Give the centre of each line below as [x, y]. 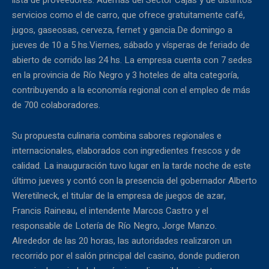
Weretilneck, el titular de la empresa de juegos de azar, [119, 196]
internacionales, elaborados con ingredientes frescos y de [126, 151]
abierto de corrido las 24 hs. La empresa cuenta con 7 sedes [132, 60]
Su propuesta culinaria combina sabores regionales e [117, 136]
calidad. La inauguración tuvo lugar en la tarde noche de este [131, 166]
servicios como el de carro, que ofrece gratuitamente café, [128, 15]
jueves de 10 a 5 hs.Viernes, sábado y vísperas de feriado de [131, 45]
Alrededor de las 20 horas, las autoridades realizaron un [122, 241]
